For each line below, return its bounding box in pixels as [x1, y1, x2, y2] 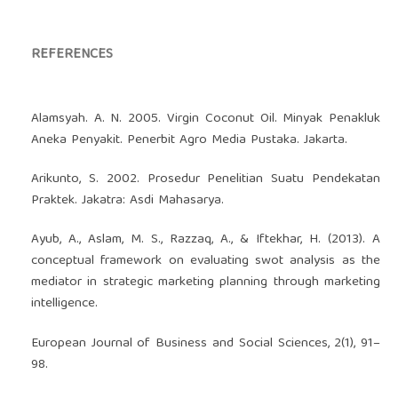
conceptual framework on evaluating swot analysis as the [30, 250, 381, 274]
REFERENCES [30, 43, 113, 68]
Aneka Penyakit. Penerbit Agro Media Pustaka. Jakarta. [30, 129, 347, 153]
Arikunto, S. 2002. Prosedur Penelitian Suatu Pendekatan [30, 168, 381, 192]
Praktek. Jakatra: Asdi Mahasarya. [30, 189, 224, 213]
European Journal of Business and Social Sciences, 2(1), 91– [30, 331, 381, 355]
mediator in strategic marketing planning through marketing [30, 271, 381, 295]
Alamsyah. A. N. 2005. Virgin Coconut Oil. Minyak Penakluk [30, 107, 381, 131]
